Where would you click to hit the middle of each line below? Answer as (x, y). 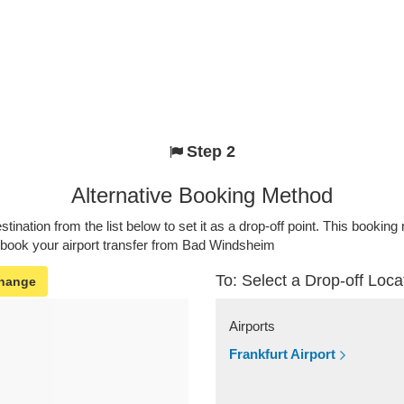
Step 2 (211, 152)
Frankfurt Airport (282, 354)
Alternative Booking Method (202, 196)
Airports (252, 326)
